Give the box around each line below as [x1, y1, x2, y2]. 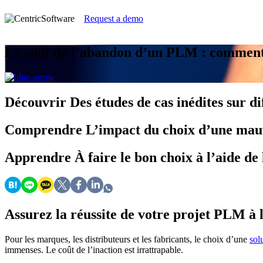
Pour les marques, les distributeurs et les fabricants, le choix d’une [5, 234, 249, 245]
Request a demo [84, 14, 143, 23]
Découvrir [5, 94, 70, 110]
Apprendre [5, 149, 75, 165]
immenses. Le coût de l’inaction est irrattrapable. [5, 245, 183, 255]
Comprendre [5, 122, 86, 137]
